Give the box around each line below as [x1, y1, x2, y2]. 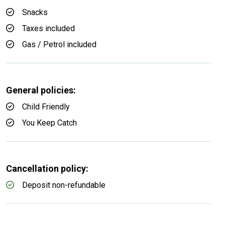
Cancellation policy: [6, 163, 88, 174]
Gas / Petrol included [22, 40, 96, 49]
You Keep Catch [22, 118, 77, 128]
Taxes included [22, 24, 75, 33]
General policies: [6, 85, 76, 95]
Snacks [22, 8, 48, 17]
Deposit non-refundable [22, 180, 105, 190]
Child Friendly [22, 102, 70, 111]
